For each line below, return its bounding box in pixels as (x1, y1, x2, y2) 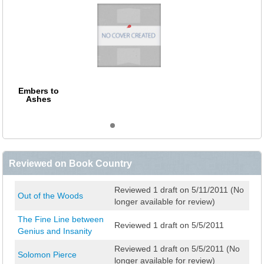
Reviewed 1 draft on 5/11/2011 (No (114, 185, 244, 195)
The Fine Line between (18, 214, 104, 225)
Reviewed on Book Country (9, 158, 132, 169)
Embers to (18, 86, 59, 96)
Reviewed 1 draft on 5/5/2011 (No (114, 244, 240, 254)
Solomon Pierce (18, 250, 77, 260)
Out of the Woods (18, 191, 83, 201)
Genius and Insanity (18, 226, 92, 236)
